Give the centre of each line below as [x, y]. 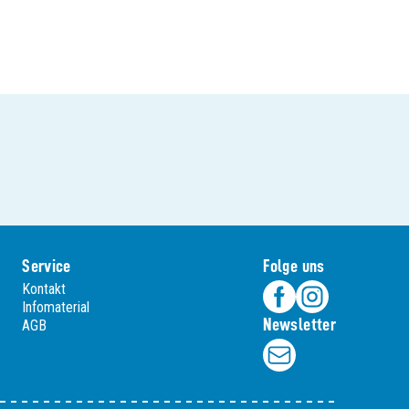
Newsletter [299, 324]
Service [47, 266]
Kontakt [44, 289]
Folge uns [294, 266]
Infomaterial [56, 307]
